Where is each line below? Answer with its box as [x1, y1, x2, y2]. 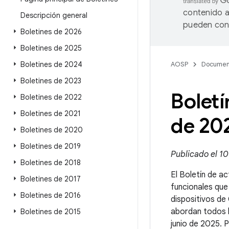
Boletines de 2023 [20, 76, 81, 85]
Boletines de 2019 [20, 142, 81, 151]
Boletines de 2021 [20, 109, 81, 118]
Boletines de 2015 [20, 207, 81, 216]
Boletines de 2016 [20, 191, 81, 200]
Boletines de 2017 [20, 174, 81, 184]
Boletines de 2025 [20, 43, 82, 53]
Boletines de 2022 [20, 93, 82, 102]
